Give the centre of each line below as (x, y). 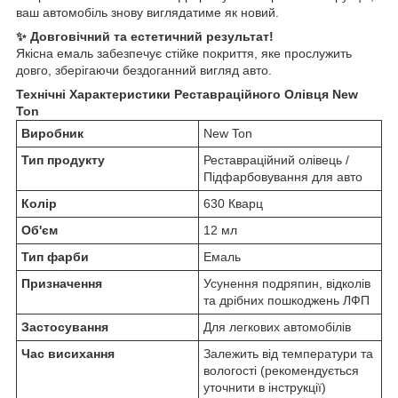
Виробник (52, 134)
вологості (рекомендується (281, 371)
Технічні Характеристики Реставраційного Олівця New (187, 95)
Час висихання (68, 354)
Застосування (65, 327)
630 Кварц (233, 204)
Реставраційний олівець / (276, 160)
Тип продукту (63, 160)
